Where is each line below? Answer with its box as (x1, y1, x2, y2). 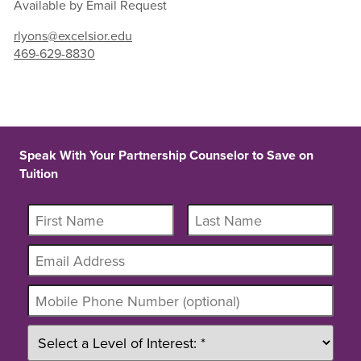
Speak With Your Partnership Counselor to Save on (19, 146, 313, 164)
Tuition (19, 164, 58, 183)
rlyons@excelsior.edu (14, 27, 132, 44)
